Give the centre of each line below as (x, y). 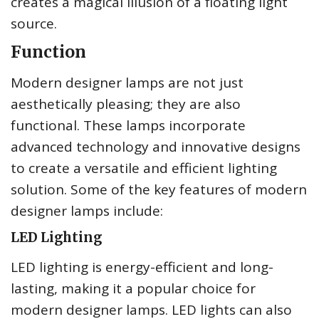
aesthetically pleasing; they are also (126, 104)
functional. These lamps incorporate (128, 126)
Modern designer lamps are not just (127, 83)
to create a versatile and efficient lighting (144, 168)
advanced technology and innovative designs (156, 147)
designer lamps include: (87, 211)
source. (34, 24)
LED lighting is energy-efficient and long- (142, 267)
